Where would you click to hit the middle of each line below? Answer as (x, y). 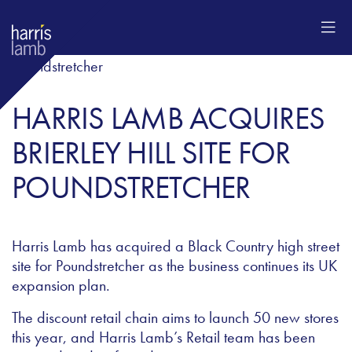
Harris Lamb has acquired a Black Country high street (176, 246)
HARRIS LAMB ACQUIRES (168, 119)
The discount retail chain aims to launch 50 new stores (175, 318)
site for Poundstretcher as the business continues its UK (174, 266)
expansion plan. (61, 286)
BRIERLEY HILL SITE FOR (151, 153)
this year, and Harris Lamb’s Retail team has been (163, 337)
